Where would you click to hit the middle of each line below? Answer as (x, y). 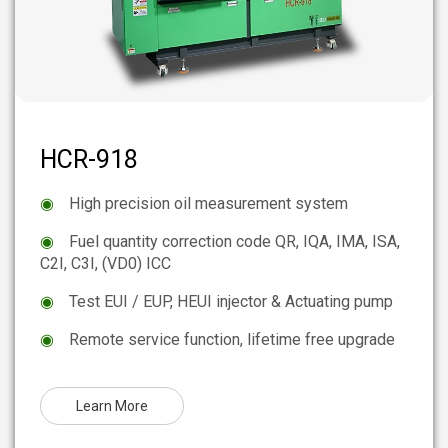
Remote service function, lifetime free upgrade (232, 340)
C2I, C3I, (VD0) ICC (105, 264)
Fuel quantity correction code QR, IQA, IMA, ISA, (234, 242)
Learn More (112, 406)
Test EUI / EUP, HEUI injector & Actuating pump (231, 302)
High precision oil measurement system (208, 204)
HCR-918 (89, 160)
